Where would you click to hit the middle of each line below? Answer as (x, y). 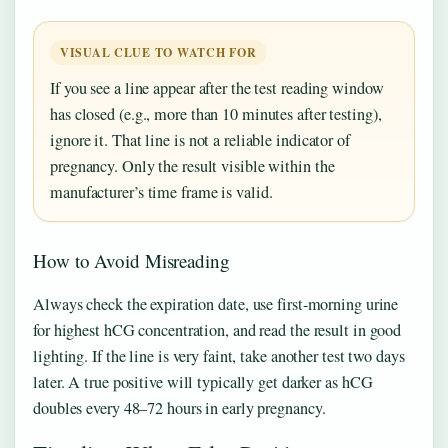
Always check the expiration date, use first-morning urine (216, 304)
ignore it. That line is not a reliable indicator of (200, 140)
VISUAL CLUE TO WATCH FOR (158, 53)
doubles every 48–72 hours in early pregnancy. (179, 408)
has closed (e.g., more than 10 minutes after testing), (216, 114)
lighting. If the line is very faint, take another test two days (219, 356)
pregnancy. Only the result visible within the (192, 166)
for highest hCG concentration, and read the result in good (217, 330)
